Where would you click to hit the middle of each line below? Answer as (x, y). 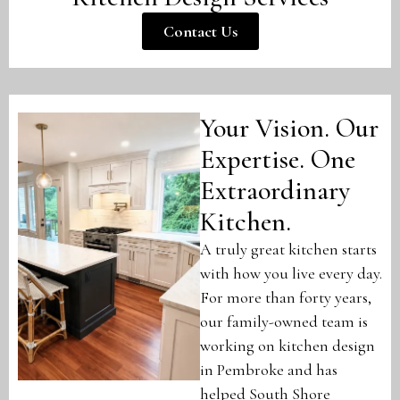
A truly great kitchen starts (288, 249)
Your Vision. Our (289, 128)
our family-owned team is (284, 321)
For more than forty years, (286, 297)
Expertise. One (278, 159)
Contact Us (200, 31)
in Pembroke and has (269, 370)
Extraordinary (275, 191)
